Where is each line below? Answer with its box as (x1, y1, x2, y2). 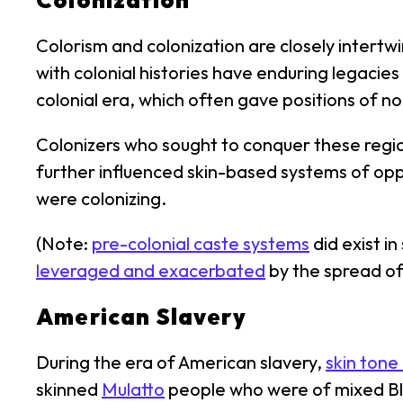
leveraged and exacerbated (36, 259, 265, 282)
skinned (36, 378, 102, 400)
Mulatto (102, 378, 165, 400)
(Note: (36, 232, 92, 255)
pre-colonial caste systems (92, 232, 309, 255)
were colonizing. (36, 187, 166, 210)
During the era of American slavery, (36, 351, 326, 373)
